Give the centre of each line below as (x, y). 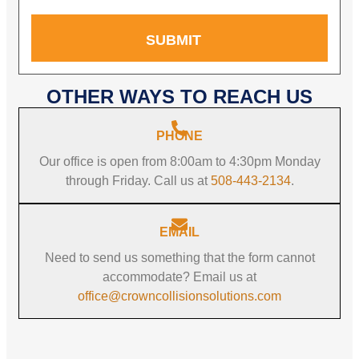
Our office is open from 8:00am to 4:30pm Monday (179, 161)
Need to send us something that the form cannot (179, 258)
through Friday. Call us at (138, 181)
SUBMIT (173, 40)
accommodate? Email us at (179, 277)
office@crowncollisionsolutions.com (179, 296)
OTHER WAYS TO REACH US (179, 97)
